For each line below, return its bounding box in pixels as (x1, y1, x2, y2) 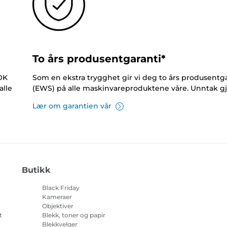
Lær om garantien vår (32, 101, 111, 111)
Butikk (21, 165, 51, 175)
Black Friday (42, 184, 80, 192)
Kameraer (42, 193, 72, 201)
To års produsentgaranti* (32, 53, 166, 65)
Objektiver (42, 202, 73, 210)
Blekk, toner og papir (42, 211, 105, 219)
